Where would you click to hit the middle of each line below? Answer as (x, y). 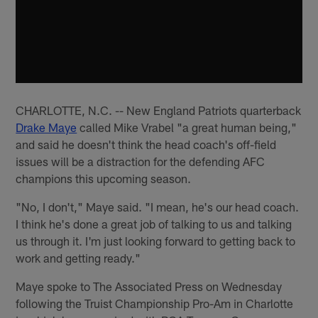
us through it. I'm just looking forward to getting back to (156, 240)
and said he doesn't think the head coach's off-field (146, 144)
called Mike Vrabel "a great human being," (187, 127)
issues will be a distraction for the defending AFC (141, 161)
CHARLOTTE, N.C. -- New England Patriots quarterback (159, 110)
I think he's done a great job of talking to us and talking (154, 223)
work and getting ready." (78, 257)
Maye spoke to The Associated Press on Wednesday (149, 286)
